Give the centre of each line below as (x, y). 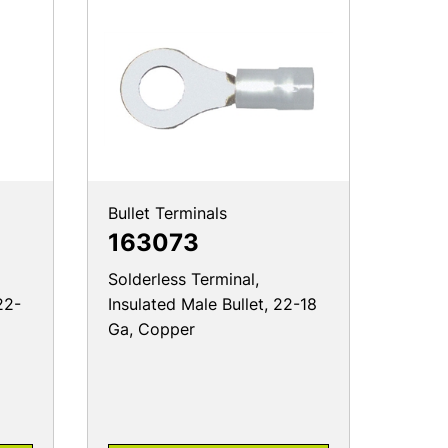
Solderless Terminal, (183, 279)
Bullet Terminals (167, 213)
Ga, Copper (151, 329)
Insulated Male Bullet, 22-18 (212, 304)
